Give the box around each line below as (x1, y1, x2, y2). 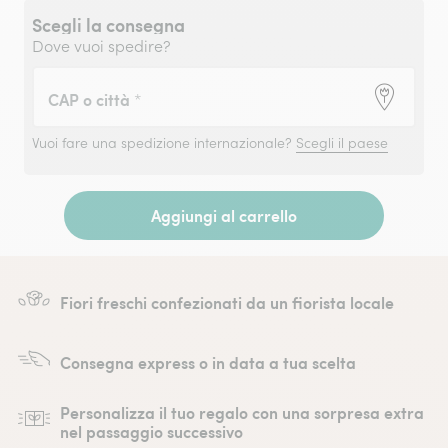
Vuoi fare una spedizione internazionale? (32, 134, 296, 152)
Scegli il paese (296, 134, 388, 152)
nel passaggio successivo (60, 420, 243, 443)
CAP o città (48, 88, 134, 111)
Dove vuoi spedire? (32, 36, 171, 56)
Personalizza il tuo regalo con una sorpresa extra (60, 401, 424, 424)
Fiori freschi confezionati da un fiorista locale (60, 290, 394, 314)
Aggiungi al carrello (151, 204, 297, 227)
